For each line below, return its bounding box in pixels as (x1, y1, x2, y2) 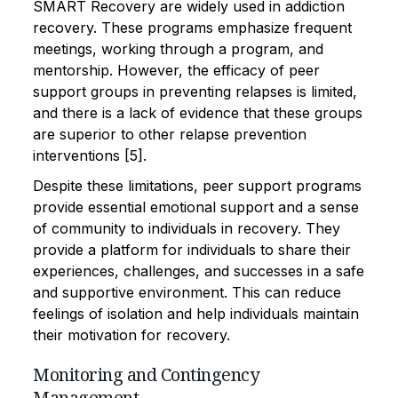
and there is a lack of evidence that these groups (33, 103, 362, 122)
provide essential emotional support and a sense (33, 197, 359, 216)
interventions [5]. (33, 146, 147, 164)
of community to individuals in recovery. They (33, 219, 340, 237)
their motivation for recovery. (33, 325, 230, 344)
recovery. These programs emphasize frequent (33, 18, 352, 36)
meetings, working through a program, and (33, 39, 323, 58)
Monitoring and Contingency (33, 362, 259, 386)
